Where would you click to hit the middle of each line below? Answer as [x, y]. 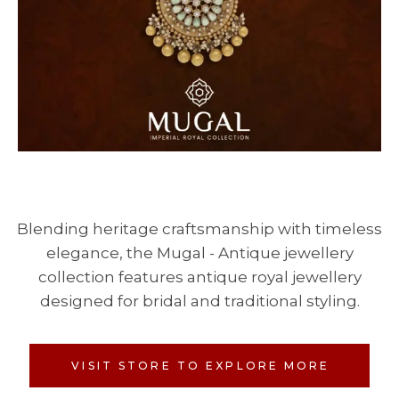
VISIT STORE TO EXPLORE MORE [201, 365]
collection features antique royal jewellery [199, 277]
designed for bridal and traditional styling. [199, 301]
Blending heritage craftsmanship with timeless [199, 228]
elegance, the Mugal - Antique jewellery [199, 252]
